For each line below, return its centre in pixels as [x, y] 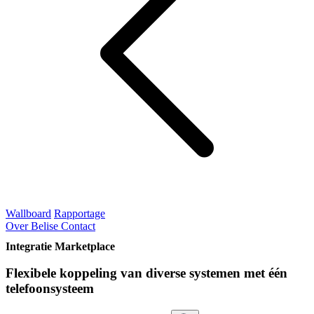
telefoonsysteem [50, 289]
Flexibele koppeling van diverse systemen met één [146, 273]
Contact [78, 226]
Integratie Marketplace [60, 246]
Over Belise [33, 226]
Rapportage [80, 213]
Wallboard [28, 213]
